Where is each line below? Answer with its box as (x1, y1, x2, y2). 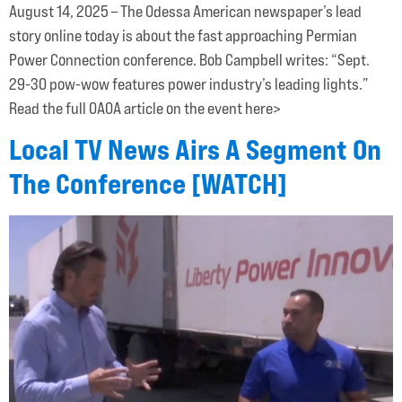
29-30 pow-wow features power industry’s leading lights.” (9, 74, 369, 93)
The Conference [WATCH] (9, 166, 287, 202)
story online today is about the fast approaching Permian (9, 25, 357, 45)
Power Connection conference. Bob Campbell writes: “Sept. (9, 49, 370, 69)
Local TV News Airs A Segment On (9, 132, 381, 168)
